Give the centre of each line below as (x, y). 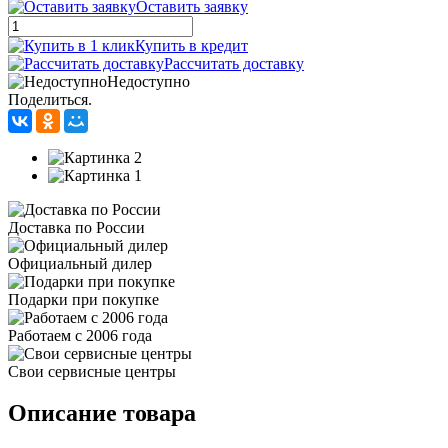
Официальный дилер (80, 263)
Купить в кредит (191, 45)
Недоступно (148, 81)
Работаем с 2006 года (80, 335)
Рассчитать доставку (234, 63)
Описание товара (102, 413)
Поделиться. (50, 99)
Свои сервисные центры (92, 371)
